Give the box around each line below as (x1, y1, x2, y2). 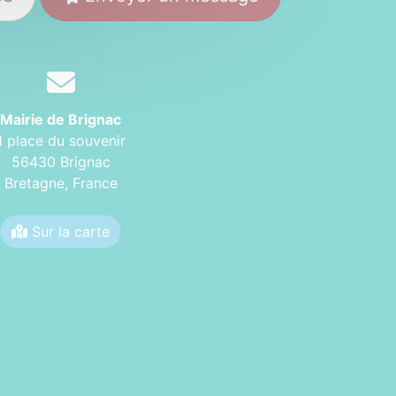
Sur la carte (27, 223, 110, 240)
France (72, 174, 118, 192)
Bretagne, (4, 174, 72, 192)
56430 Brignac (11, 153, 110, 171)
